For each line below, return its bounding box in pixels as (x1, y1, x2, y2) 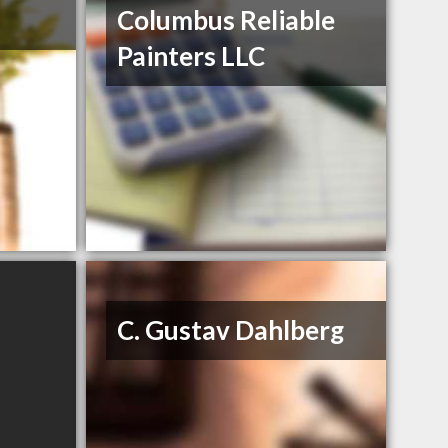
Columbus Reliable (117, 4, 336, 37)
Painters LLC (117, 40, 266, 73)
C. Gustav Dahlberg (117, 314, 345, 347)
